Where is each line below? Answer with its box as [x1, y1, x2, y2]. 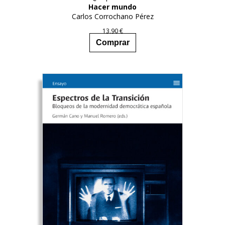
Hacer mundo [88, 2, 137, 12]
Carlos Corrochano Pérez [71, 12, 154, 22]
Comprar [95, 38, 130, 47]
